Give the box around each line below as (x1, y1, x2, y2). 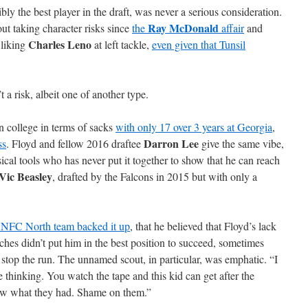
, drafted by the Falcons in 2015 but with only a (52, 169, 257, 184)
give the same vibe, (199, 136, 284, 151)
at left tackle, (91, 37, 152, 52)
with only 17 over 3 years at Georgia (115, 120, 272, 134)
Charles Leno (28, 36, 91, 52)
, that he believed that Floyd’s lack (130, 219, 276, 233)
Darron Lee (144, 135, 199, 151)
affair (219, 21, 244, 35)
